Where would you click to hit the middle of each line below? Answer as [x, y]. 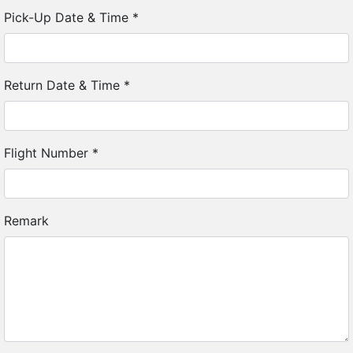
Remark [26, 221]
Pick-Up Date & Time [68, 17]
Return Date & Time [64, 85]
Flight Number [48, 153]
